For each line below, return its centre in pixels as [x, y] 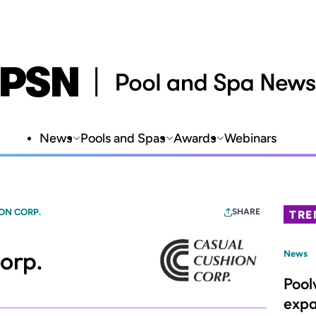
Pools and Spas [123, 138]
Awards [195, 138]
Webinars [250, 138]
